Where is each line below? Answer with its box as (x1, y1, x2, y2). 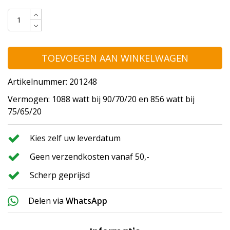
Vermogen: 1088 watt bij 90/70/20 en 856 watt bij (8, 93, 195, 105)
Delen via (28, 195, 64, 207)
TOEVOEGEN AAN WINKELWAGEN (42, 51, 188, 64)
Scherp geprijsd (30, 169, 90, 181)
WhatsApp (66, 195, 107, 207)
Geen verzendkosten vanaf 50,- (30, 151, 149, 163)
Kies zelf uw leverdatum (30, 132, 121, 144)
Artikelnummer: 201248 (8, 76, 97, 88)
